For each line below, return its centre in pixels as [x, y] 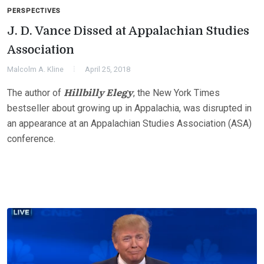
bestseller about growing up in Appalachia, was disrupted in [129, 108]
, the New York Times [176, 93]
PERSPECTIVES [34, 11]
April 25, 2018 [108, 69]
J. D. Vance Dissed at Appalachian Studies [128, 31]
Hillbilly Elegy [98, 92]
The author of [35, 93]
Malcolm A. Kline [35, 69]
